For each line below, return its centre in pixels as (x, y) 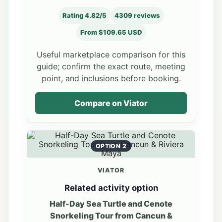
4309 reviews (137, 16)
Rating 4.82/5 (84, 16)
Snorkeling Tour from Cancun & (111, 216)
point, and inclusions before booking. (111, 78)
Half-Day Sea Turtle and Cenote (111, 204)
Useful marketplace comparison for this (111, 54)
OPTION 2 (111, 146)
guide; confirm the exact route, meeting (111, 66)
